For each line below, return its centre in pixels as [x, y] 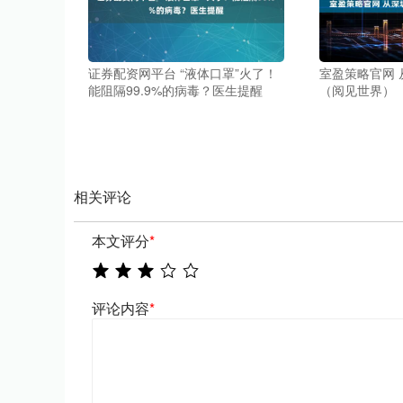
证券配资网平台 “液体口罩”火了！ [182, 73]
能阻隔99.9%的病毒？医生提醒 [175, 90]
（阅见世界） [357, 90]
